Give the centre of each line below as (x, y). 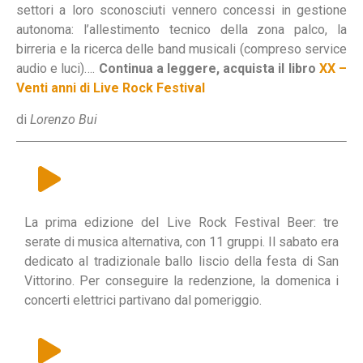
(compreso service (293, 49)
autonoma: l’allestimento (93, 30)
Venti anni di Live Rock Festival (111, 88)
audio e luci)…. (58, 69)
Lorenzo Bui (64, 119)
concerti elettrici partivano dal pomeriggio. (143, 300)
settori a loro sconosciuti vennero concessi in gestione (181, 11)
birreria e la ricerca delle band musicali (128, 49)
